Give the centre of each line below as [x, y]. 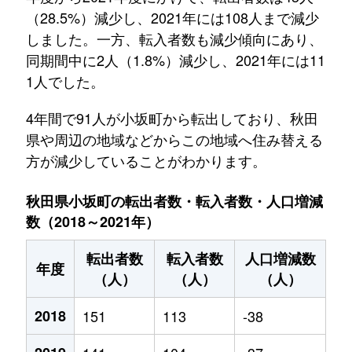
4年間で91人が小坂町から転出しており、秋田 [172, 118]
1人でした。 [65, 81]
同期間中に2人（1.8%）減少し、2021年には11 [175, 60]
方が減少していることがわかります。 [146, 160]
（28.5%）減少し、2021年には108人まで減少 [172, 17]
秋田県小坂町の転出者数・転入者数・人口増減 [174, 201]
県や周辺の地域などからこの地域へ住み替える [174, 139]
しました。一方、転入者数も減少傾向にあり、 [174, 38]
